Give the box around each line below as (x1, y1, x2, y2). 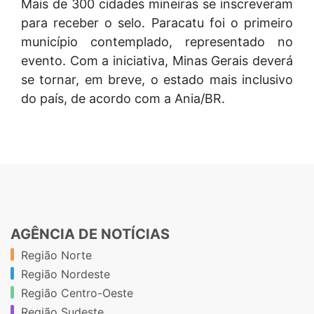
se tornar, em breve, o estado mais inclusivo (21, 71, 293, 87)
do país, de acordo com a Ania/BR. (21, 90, 225, 106)
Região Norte (21, 247, 92, 262)
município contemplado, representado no (21, 34, 293, 49)
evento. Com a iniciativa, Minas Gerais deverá (21, 53, 293, 68)
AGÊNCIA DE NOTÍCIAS (11, 225, 170, 243)
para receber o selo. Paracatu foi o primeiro (21, 15, 293, 30)
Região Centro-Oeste (21, 285, 133, 300)
